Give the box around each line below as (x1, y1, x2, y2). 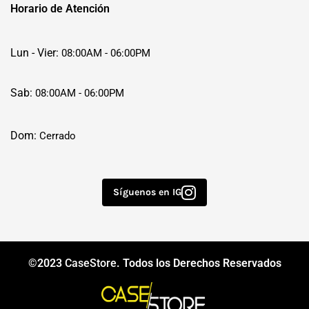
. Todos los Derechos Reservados (116, 257, 281, 270)
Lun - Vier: (10, 46, 59, 59)
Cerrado (37, 130, 76, 142)
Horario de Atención (10, 3, 110, 15)
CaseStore (64, 257, 117, 270)
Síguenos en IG (113, 186, 181, 198)
